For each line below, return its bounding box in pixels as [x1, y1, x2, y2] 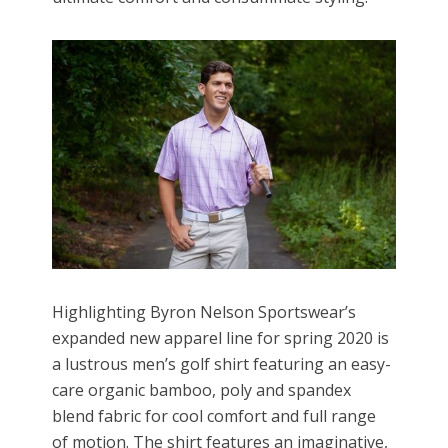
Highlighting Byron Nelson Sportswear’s [52, 301, 357, 324]
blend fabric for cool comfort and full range [52, 405, 377, 428]
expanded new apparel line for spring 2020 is [52, 327, 390, 350]
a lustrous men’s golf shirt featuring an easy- [52, 353, 392, 376]
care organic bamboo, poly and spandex [52, 379, 352, 402]
